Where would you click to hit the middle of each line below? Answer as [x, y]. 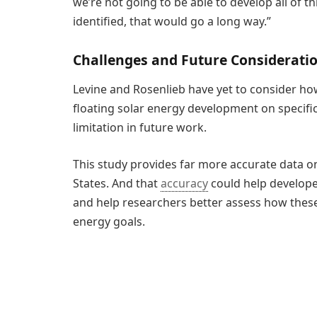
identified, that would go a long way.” [172, 21]
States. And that [117, 183]
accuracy [184, 183]
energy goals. [109, 221]
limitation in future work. [140, 128]
